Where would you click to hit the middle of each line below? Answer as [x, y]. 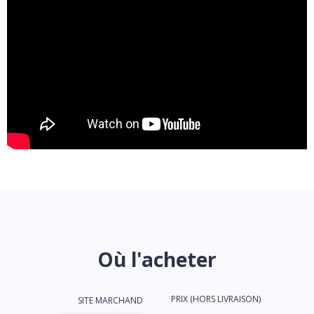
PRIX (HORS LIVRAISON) [216, 299]
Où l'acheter [157, 259]
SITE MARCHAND [110, 300]
